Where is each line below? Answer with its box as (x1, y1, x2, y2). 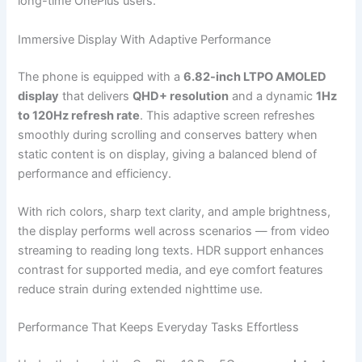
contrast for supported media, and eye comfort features (18, 262, 324, 277)
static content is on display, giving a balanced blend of (18, 146, 318, 162)
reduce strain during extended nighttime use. (18, 281, 263, 297)
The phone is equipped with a (18, 69, 184, 84)
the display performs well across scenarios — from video (18, 223, 330, 238)
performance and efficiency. (18, 166, 172, 181)
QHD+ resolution (133, 88, 229, 103)
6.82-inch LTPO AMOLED (183, 69, 327, 84)
